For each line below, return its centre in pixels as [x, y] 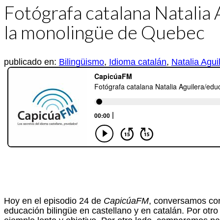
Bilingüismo [82, 62]
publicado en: [31, 62]
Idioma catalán [138, 62]
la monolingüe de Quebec [104, 32]
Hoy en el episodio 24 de [54, 201]
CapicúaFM [126, 201]
